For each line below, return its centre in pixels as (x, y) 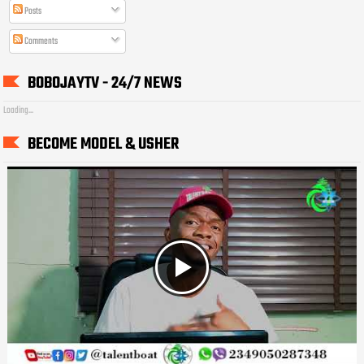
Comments (40, 41)
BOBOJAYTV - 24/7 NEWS (105, 84)
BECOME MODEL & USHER (104, 145)
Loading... (19, 111)
